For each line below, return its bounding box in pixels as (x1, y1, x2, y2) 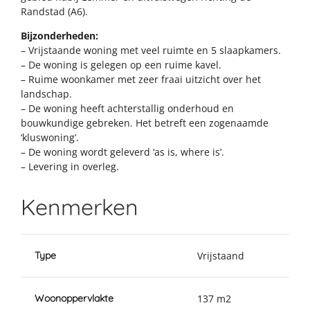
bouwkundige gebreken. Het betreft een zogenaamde (21, 116, 268, 129)
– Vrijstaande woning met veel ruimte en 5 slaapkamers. (21, 43, 281, 57)
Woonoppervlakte (35, 291, 113, 304)
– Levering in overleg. (21, 159, 119, 173)
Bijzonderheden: (21, 28, 98, 42)
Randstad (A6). (21, 4, 88, 18)
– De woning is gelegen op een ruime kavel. (21, 57, 221, 71)
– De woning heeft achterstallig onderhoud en (21, 101, 234, 115)
